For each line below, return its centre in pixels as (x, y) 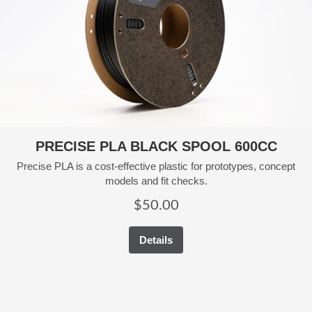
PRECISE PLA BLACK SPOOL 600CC (156, 146)
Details (156, 240)
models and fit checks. (156, 180)
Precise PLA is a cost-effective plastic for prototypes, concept (156, 166)
